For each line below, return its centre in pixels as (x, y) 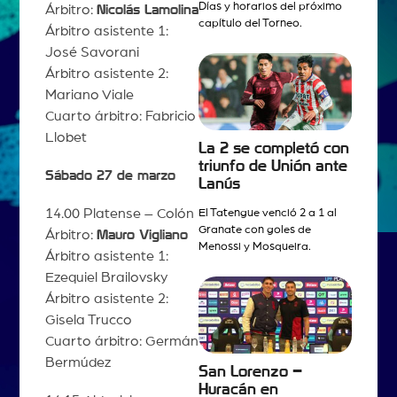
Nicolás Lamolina (147, 9)
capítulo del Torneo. (250, 24)
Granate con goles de (255, 230)
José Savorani (92, 52)
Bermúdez (78, 363)
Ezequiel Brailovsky (106, 278)
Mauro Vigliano (142, 235)
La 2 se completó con (274, 149)
